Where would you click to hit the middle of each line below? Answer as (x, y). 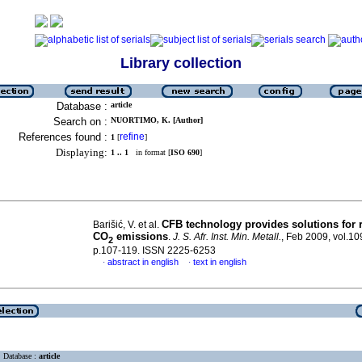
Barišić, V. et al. (127, 225)
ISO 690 (185, 152)
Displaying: (82, 152)
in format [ (149, 152)
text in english (220, 261)
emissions (141, 236)
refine (132, 137)
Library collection (181, 63)
